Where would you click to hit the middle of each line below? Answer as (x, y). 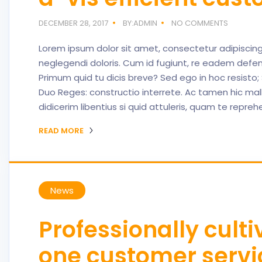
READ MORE (62, 131)
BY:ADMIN (140, 23)
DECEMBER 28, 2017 (73, 23)
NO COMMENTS (200, 23)
